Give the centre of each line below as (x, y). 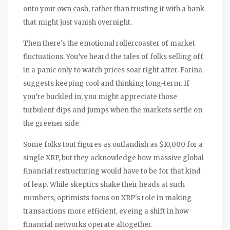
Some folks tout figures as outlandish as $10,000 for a (113, 144)
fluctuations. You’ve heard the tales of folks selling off (113, 56)
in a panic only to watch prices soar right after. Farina (113, 70)
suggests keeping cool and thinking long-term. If (106, 83)
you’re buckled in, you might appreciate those (100, 97)
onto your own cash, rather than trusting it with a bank (114, 9)
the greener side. (52, 123)
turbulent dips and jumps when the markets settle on (113, 110)
